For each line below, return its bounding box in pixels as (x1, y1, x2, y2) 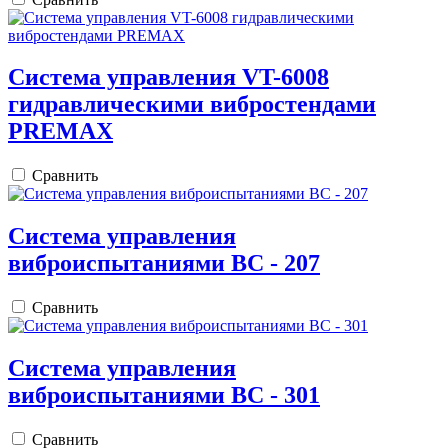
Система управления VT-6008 (8, 64, 329, 91)
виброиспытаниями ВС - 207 (8, 250, 320, 277)
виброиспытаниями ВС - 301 (8, 382, 320, 409)
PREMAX (8, 118, 113, 145)
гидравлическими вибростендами (8, 91, 376, 118)
